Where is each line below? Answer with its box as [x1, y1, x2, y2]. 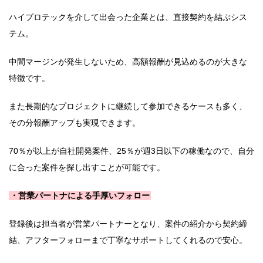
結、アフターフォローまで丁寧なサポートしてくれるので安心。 [9, 235, 247, 245]
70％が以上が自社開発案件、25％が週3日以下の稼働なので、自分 [9, 146, 254, 156]
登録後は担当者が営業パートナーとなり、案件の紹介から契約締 [9, 218, 247, 228]
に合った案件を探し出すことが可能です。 [9, 162, 165, 172]
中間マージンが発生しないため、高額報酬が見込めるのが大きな [9, 56, 247, 66]
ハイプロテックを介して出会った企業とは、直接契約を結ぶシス [9, 12, 247, 22]
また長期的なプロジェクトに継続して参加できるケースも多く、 [9, 101, 247, 111]
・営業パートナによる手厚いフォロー [10, 190, 150, 200]
